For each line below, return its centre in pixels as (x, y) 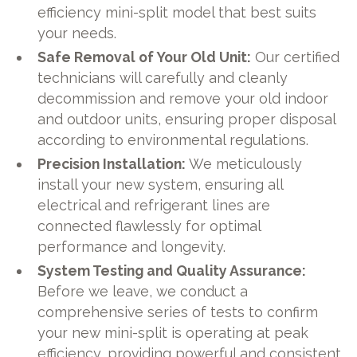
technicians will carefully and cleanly (163, 77)
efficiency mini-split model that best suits (177, 12)
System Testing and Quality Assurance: (172, 270)
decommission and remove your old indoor (183, 98)
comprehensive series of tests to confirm (178, 312)
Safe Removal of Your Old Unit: (145, 57)
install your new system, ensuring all (161, 184)
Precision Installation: (112, 163)
